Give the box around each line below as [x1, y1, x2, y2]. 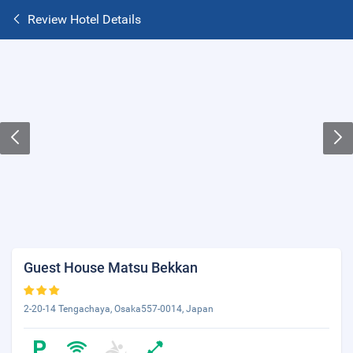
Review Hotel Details [28, 12, 141, 27]
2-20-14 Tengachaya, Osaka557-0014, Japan [24, 303, 214, 314]
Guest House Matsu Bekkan [24, 259, 198, 276]
